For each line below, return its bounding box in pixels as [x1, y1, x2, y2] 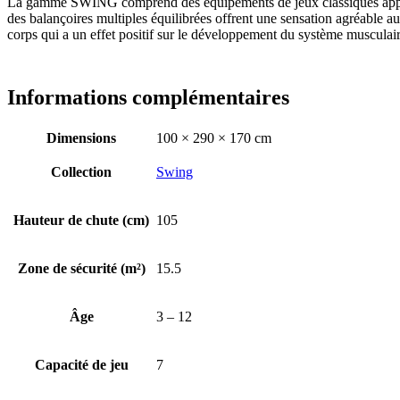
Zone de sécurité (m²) [17, 260, 146, 276]
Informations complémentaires [7, 85, 289, 109]
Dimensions [46, 129, 116, 146]
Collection [51, 163, 112, 179]
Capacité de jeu [34, 356, 129, 372]
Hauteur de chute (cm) [13, 212, 149, 228]
